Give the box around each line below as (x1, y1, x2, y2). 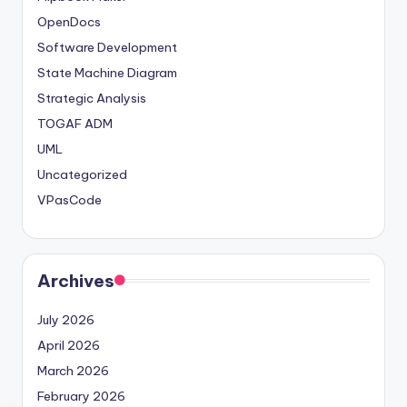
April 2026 (37, 337, 100, 354)
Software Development (37, 39, 177, 56)
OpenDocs (37, 14, 101, 31)
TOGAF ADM (37, 115, 113, 133)
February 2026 (37, 388, 125, 405)
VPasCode (37, 192, 102, 209)
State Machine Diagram (37, 65, 177, 82)
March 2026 (37, 362, 109, 380)
